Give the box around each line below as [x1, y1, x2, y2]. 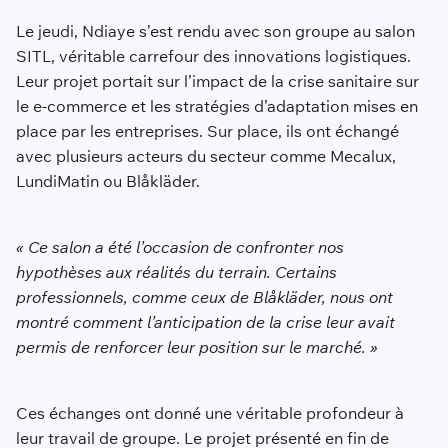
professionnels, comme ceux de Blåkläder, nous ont [15, 287, 393, 308]
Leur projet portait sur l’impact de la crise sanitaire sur [15, 71, 419, 92]
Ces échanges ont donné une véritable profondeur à [15, 403, 404, 424]
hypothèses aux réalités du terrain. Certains [15, 262, 337, 283]
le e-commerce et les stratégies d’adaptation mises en [15, 96, 418, 117]
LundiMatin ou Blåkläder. [15, 171, 200, 192]
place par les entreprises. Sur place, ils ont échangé [15, 121, 399, 142]
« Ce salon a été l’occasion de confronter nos [15, 237, 344, 258]
